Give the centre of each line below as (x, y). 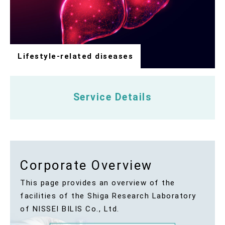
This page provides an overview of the (98, 183)
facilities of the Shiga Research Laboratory (108, 196)
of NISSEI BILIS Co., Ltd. (70, 209)
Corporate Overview (86, 165)
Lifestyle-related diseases (75, 56)
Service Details (113, 97)
